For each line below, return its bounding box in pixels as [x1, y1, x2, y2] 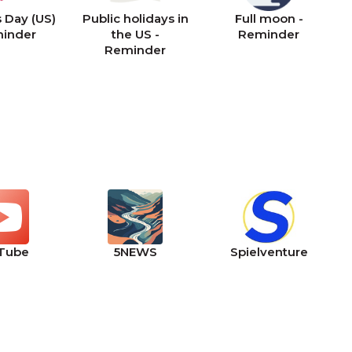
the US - [111, 27, 159, 42]
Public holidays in [82, 11, 189, 26]
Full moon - [234, 11, 303, 26]
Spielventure [229, 244, 308, 259]
